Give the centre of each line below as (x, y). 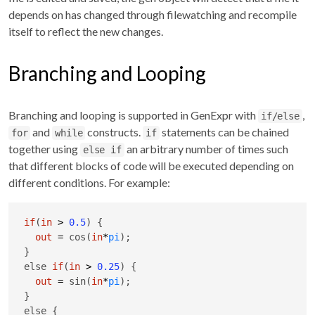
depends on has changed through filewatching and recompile (153, 15)
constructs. (114, 132)
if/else (280, 116)
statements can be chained (225, 132)
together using (44, 149)
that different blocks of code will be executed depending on (151, 166)
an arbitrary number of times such (206, 149)
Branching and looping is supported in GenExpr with (133, 115)
